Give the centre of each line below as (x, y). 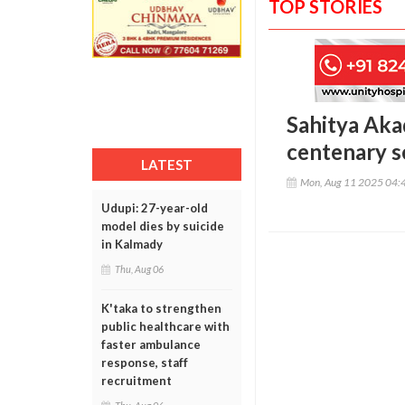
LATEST (167, 165)
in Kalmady (132, 244)
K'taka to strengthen (161, 308)
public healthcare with (165, 326)
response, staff (145, 363)
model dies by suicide (163, 226)
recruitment (137, 381)
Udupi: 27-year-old (155, 208)
